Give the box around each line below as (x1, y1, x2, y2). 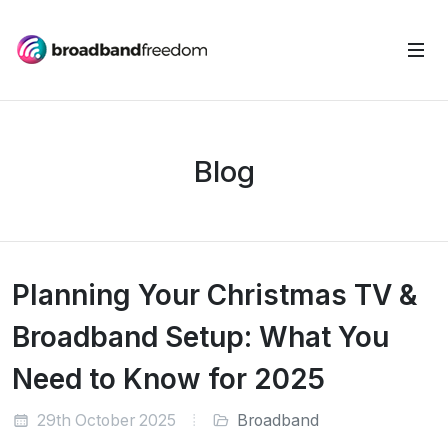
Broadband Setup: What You (12, 320, 389, 354)
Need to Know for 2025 (12, 362, 325, 396)
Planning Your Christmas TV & (12, 278, 417, 312)
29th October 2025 (33, 411, 176, 430)
